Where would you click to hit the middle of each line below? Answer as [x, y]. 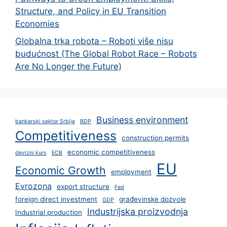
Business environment [142, 120]
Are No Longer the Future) [68, 66]
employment [131, 172]
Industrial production [49, 212]
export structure [83, 186]
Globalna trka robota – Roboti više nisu [94, 41]
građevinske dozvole [153, 199]
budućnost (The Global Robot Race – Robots [106, 53]
